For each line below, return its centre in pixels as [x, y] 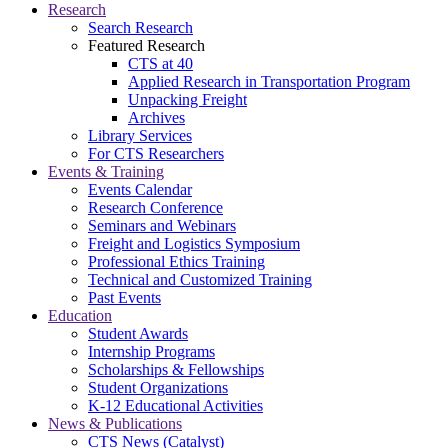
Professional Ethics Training [176, 262]
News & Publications [115, 424]
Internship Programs [151, 352]
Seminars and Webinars [162, 226]
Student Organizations [158, 388]
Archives [156, 118]
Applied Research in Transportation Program [269, 82]
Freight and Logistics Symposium [194, 244]
